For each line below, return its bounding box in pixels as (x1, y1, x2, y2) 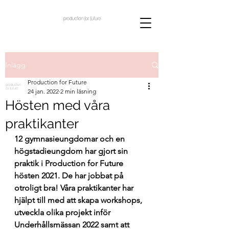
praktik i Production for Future (14, 158, 125, 168)
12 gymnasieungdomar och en (14, 134, 127, 144)
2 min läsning (60, 87, 96, 95)
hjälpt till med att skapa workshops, (14, 195, 144, 205)
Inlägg (5, 60, 26, 70)
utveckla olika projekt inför (14, 208, 112, 217)
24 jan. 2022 (28, 87, 59, 95)
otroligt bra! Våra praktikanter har (14, 183, 135, 193)
